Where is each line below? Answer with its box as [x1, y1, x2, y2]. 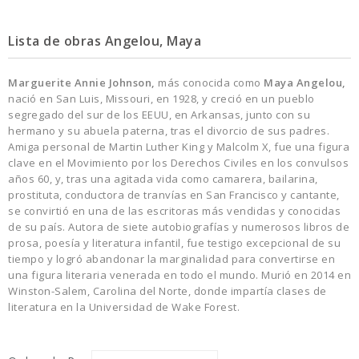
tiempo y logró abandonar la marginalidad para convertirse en [8, 252, 335, 266]
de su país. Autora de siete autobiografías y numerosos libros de [8, 220, 349, 234]
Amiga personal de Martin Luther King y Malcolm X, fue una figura [8, 139, 349, 154]
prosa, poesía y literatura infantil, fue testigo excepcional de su [8, 236, 341, 250]
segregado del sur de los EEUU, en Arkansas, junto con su [8, 107, 310, 122]
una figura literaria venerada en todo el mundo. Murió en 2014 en [8, 268, 351, 282]
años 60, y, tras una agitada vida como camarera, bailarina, [8, 171, 318, 186]
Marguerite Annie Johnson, [8, 75, 158, 90]
